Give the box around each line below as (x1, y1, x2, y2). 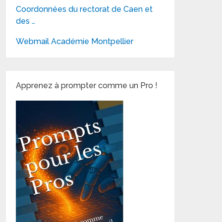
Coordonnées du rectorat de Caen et (16, 4, 153, 14)
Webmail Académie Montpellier (16, 36, 134, 46)
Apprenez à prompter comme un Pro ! (16, 80, 158, 90)
